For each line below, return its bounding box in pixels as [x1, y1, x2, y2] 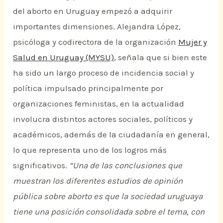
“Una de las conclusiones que [69, 160, 183, 170]
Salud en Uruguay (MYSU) [13, 52, 114, 62]
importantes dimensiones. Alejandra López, [13, 21, 181, 31]
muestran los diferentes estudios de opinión [13, 176, 183, 186]
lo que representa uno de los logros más [13, 145, 167, 155]
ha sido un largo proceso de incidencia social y [13, 68, 195, 78]
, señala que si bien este [114, 52, 208, 62]
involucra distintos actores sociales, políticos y [13, 114, 193, 124]
